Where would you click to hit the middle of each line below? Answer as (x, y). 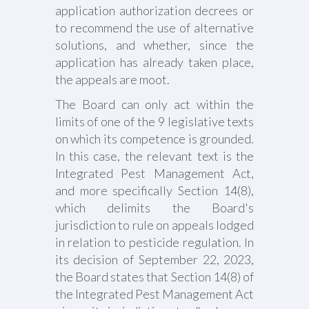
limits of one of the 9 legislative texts (154, 121)
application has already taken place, (154, 62)
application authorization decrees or (154, 10)
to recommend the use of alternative (154, 28)
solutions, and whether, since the (154, 45)
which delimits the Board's (154, 208)
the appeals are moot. (112, 79)
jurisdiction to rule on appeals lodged (154, 225)
